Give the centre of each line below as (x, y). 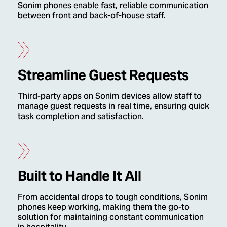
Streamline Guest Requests (103, 75)
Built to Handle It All (80, 176)
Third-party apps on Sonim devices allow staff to (110, 97)
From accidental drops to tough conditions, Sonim (113, 197)
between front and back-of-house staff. (91, 16)
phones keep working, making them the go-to (104, 207)
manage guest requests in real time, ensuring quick (113, 107)
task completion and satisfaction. (81, 117)
